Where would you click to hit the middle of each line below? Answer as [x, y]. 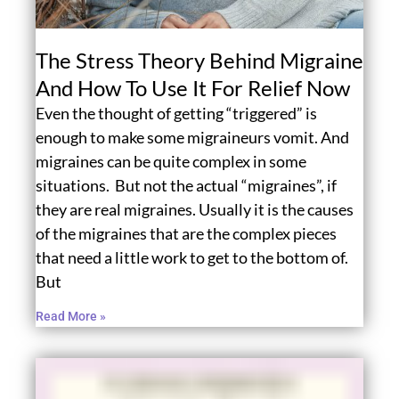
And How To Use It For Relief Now [193, 87]
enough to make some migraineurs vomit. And [192, 137]
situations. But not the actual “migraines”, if [186, 185]
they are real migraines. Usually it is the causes [195, 209]
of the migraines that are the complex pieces [186, 233]
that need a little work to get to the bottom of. [192, 257]
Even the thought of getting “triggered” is [176, 113]
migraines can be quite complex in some [171, 161]
